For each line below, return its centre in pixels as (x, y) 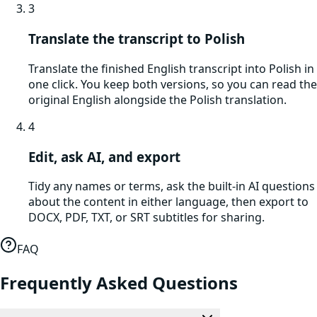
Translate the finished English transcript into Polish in (171, 68)
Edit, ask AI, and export (104, 156)
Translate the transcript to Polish (137, 39)
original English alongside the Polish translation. (157, 99)
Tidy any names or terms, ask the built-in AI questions (172, 186)
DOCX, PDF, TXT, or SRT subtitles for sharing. (146, 218)
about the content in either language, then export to (168, 202)
